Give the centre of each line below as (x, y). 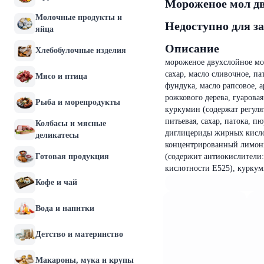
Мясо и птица (61, 76)
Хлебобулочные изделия (81, 50)
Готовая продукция (72, 156)
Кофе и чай (56, 182)
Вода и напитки (65, 208)
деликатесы (57, 135)
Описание (192, 48)
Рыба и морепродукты (78, 102)
